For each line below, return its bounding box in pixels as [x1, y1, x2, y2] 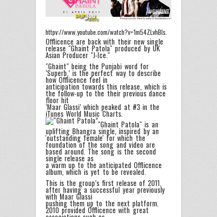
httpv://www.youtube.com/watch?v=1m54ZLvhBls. [46, 27, 167, 37]
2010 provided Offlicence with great [46, 204, 149, 215]
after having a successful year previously [46, 184, 165, 195]
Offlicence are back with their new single [46, 36, 163, 47]
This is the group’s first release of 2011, [46, 177, 162, 188]
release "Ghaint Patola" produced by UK [46, 43, 160, 54]
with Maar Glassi [46, 191, 93, 201]
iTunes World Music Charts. [46, 108, 123, 119]
